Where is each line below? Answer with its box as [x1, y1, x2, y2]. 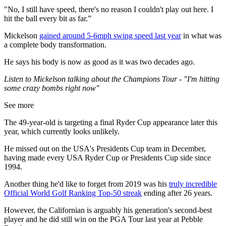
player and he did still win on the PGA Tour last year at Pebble [4, 214, 203, 223]
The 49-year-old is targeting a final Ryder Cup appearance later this [4, 118, 217, 127]
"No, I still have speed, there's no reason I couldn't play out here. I [4, 5, 213, 14]
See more [4, 100, 34, 109]
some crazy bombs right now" [4, 83, 99, 92]
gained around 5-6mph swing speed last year [39, 31, 181, 40]
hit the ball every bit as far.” [4, 14, 91, 23]
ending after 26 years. [142, 188, 212, 197]
